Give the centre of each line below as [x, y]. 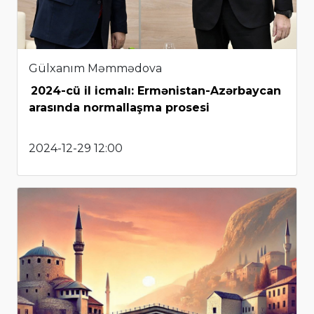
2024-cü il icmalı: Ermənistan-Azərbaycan [156, 91]
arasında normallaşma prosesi [119, 108]
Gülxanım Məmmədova [95, 69]
